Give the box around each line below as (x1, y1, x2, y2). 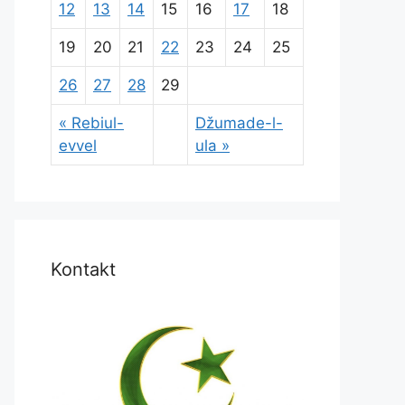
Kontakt (51, 258, 116, 280)
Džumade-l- (195, 113, 283, 132)
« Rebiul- (59, 113, 124, 132)
